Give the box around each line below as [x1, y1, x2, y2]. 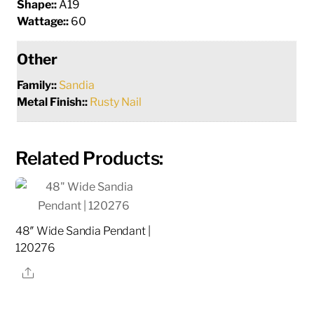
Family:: [17, 78, 60, 92]
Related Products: [15, 146, 163, 169]
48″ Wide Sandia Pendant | [15, 224, 151, 238]
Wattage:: [17, 14, 71, 28]
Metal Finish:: [17, 95, 90, 109]
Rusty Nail [90, 95, 142, 109]
